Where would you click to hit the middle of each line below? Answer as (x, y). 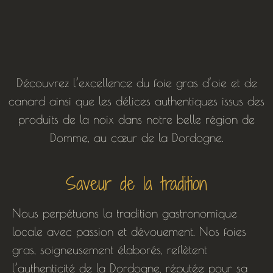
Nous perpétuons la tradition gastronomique (125, 213)
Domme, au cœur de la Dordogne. (136, 138)
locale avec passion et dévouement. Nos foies (129, 231)
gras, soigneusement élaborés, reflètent (110, 249)
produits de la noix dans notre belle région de (136, 119)
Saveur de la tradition (136, 183)
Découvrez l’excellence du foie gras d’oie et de (136, 83)
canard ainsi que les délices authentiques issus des (136, 101)
